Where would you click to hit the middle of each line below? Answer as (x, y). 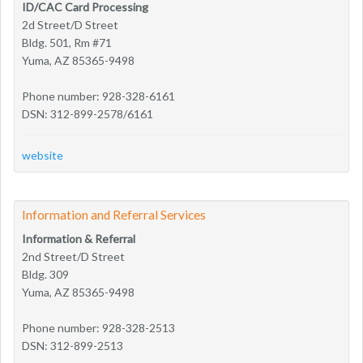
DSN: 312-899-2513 (73, 345)
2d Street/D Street (70, 24)
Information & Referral (79, 238)
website (43, 155)
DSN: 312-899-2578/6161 (88, 113)
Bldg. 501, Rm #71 (67, 42)
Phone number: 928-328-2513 (98, 327)
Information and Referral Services (114, 214)
